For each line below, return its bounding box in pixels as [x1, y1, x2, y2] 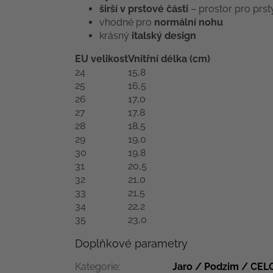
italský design [132, 29, 196, 41]
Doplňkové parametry [75, 236, 188, 250]
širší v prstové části [99, 2, 188, 15]
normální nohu [154, 16, 223, 28]
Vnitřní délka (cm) [128, 52, 210, 65]
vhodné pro [99, 16, 154, 28]
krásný [99, 29, 132, 41]
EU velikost [75, 52, 128, 65]
